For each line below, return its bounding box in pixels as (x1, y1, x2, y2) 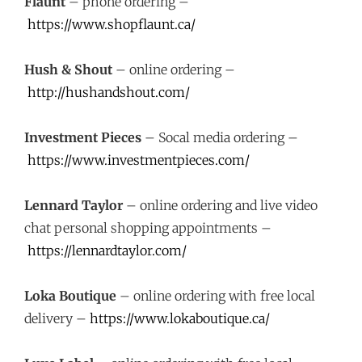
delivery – (24, 310, 90, 326)
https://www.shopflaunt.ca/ (27, 16, 196, 32)
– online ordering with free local (116, 288, 315, 304)
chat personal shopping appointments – (24, 220, 271, 236)
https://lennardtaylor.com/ (27, 242, 187, 259)
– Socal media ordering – (141, 129, 298, 145)
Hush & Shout (24, 61, 112, 78)
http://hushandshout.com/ (27, 84, 190, 100)
